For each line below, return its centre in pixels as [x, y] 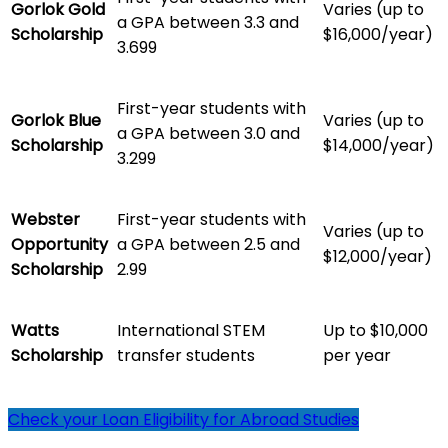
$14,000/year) [378, 145]
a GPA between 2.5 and [208, 244]
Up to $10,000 [375, 330]
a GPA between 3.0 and [208, 133]
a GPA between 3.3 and [208, 22]
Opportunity [59, 244]
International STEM [191, 330]
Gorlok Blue [56, 120]
